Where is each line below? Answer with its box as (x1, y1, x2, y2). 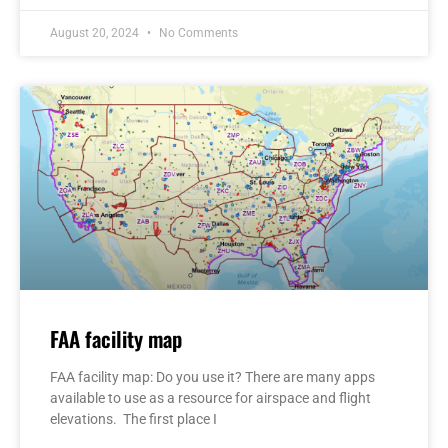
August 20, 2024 (50, 25, 142, 40)
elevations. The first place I (50, 410, 217, 427)
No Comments (156, 25, 238, 40)
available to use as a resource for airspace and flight (50, 389, 371, 406)
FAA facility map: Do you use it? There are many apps (50, 368, 375, 385)
